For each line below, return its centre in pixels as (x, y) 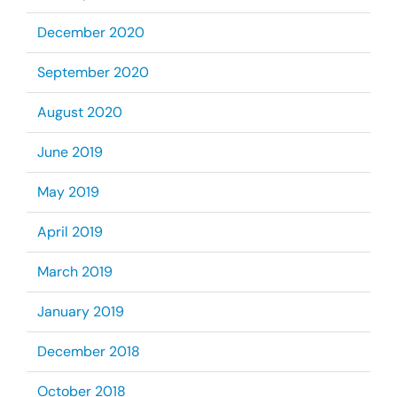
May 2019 (68, 192)
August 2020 (79, 112)
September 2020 (93, 72)
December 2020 (90, 32)
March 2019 (74, 272)
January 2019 (80, 311)
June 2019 (70, 152)
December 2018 (88, 351)
